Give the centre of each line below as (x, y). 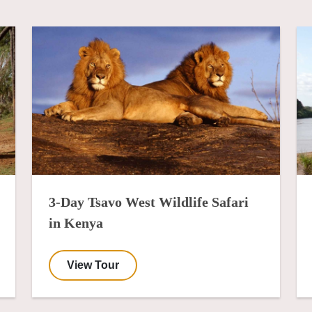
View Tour (93, 265)
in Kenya (76, 223)
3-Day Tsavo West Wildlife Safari (149, 202)
